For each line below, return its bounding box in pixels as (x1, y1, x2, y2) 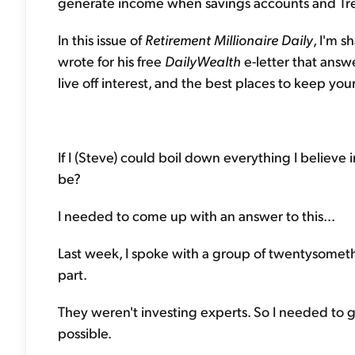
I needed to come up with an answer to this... (58, 206, 335, 224)
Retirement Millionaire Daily (145, 30, 313, 48)
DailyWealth (165, 52, 241, 70)
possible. (58, 323, 112, 342)
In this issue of (58, 30, 145, 48)
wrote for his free (58, 52, 165, 70)
